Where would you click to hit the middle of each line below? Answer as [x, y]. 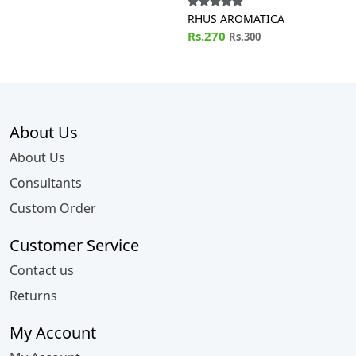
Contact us [42, 270]
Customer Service [74, 245]
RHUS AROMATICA [236, 18]
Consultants [46, 182]
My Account [53, 332]
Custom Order [53, 208]
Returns [33, 295]
